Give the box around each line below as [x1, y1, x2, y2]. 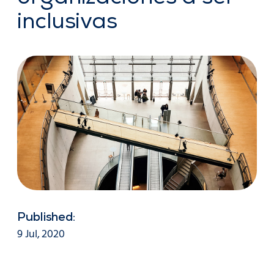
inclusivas [17, 12, 117, 35]
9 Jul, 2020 [17, 226, 65, 244]
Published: [17, 212, 75, 225]
